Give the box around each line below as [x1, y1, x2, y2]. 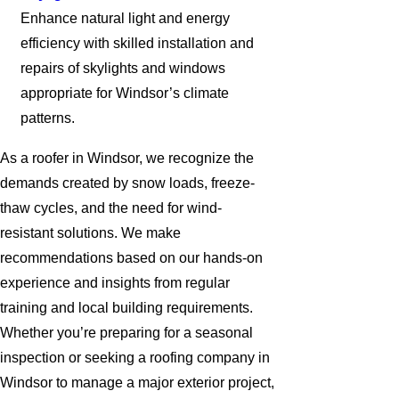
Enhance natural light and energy [20, 10, 231, 26]
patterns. [20, 110, 76, 126]
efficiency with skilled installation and [20, 35, 255, 51]
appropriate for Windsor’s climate [20, 85, 230, 101]
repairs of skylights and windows [20, 60, 226, 76]
